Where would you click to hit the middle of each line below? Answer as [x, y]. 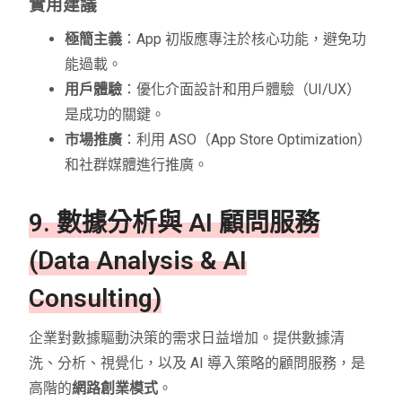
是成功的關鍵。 [115, 115]
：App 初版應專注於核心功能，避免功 [245, 39]
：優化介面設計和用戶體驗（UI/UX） [242, 90]
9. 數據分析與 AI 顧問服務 [175, 223]
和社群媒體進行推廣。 [137, 165]
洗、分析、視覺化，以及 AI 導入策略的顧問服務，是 [197, 363]
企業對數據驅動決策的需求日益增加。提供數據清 [187, 338]
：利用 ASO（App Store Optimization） [247, 140]
